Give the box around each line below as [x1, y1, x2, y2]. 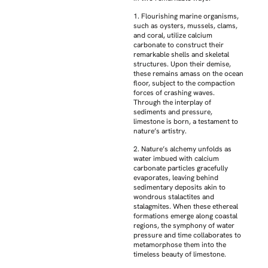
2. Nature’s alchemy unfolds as [133, 144, 232, 154]
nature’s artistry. [133, 126, 187, 136]
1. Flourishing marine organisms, [133, 11, 239, 21]
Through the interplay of [133, 97, 212, 107]
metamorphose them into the [133, 240, 227, 250]
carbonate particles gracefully [133, 163, 229, 173]
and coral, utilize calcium [133, 30, 213, 40]
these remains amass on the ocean [133, 68, 244, 78]
